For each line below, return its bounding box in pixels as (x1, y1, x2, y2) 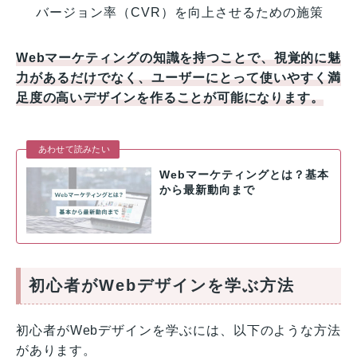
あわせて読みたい (38, 144, 110, 155)
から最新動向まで (159, 184, 255, 197)
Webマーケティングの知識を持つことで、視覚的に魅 (16, 51, 341, 65)
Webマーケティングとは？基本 (159, 169, 329, 182)
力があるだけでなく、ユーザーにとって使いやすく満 (16, 71, 341, 85)
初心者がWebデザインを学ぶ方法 (29, 276, 295, 294)
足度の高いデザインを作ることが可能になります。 (16, 91, 324, 105)
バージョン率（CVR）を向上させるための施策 (36, 6, 324, 20)
